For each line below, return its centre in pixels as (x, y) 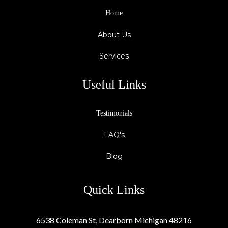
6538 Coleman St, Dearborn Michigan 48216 (114, 220)
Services (114, 56)
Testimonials (114, 113)
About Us (114, 34)
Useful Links (114, 84)
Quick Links (114, 190)
